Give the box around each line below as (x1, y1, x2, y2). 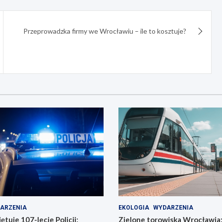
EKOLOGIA (118, 204, 149, 211)
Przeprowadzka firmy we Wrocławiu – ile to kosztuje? (23, 27, 187, 36)
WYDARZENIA (153, 204, 193, 211)
